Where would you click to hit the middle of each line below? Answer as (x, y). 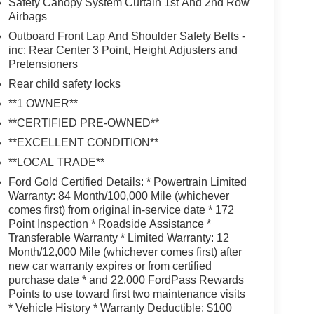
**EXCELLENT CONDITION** (83, 142)
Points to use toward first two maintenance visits (127, 294)
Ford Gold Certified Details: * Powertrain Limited (127, 182)
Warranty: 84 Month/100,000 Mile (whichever (118, 196)
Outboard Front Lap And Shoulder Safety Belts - (127, 36)
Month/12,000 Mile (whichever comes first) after (125, 252)
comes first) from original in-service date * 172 (121, 210)
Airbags (27, 16)
